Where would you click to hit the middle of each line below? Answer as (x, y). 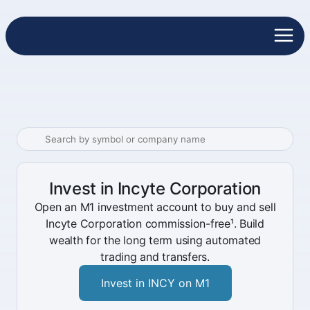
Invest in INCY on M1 (155, 283)
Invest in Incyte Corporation (155, 189)
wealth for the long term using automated (155, 240)
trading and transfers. (155, 257)
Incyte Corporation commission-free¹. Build (155, 224)
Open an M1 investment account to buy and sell (155, 207)
